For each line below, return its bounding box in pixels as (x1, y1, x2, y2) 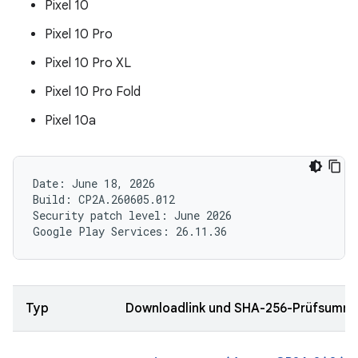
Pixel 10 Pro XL (45, 55, 131, 71)
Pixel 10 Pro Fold (45, 84, 141, 100)
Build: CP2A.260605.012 (33, 192, 175, 207)
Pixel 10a (45, 113, 96, 129)
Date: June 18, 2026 (33, 176, 155, 191)
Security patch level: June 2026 (33, 208, 232, 223)
